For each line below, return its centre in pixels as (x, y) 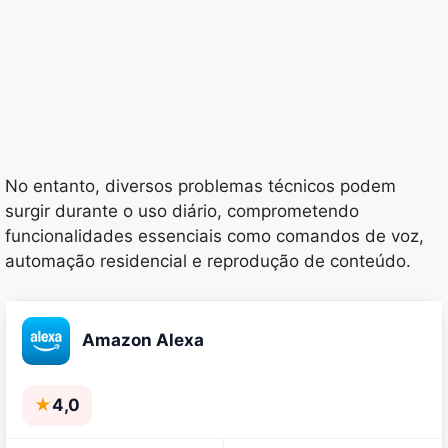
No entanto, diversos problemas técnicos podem (200, 186)
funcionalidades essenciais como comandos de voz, (214, 236)
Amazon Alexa (143, 340)
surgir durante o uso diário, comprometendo (182, 211)
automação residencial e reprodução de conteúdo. (208, 261)
